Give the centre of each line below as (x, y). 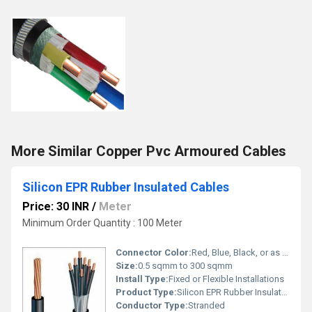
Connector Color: (154, 252)
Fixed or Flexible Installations (226, 279)
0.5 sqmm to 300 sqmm (185, 265)
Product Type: (146, 292)
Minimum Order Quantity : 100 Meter (102, 223)
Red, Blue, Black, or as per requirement (237, 252)
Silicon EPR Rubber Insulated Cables (126, 187)
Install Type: (142, 279)
